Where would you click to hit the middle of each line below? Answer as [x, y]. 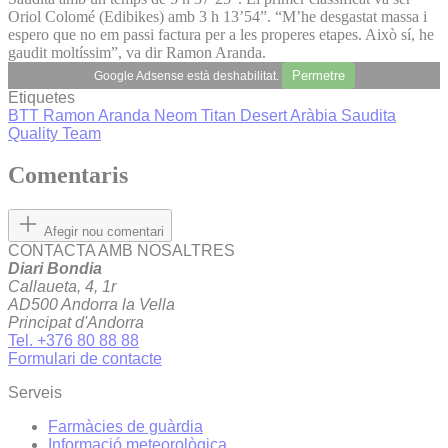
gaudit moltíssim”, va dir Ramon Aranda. [137, 52]
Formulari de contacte [85, 359]
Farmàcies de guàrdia [125, 427]
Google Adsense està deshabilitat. [187, 75]
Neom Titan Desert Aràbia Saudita [275, 115]
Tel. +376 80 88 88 [73, 341]
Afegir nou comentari [104, 232]
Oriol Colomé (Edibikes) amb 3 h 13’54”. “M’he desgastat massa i [217, 16]
